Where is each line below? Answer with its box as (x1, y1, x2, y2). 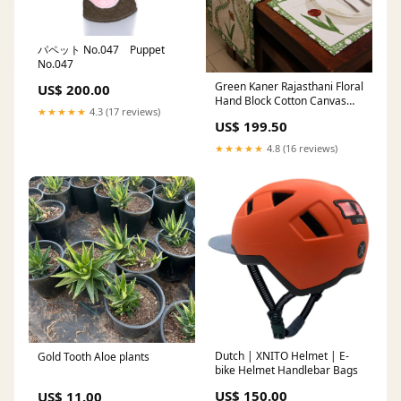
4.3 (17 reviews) (87, 104, 160, 118)
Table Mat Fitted (215, 107, 294, 123)
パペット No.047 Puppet (38, 41, 165, 57)
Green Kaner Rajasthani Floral (215, 78, 363, 94)
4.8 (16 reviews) (264, 141, 337, 155)
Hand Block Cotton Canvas (215, 92, 346, 108)
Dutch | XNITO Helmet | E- (215, 348, 349, 364)
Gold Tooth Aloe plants (38, 348, 149, 364)
